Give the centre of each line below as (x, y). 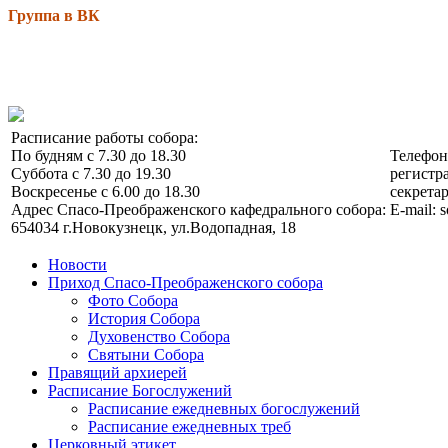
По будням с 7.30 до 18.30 (98, 155)
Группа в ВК (54, 15)
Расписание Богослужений (140, 390)
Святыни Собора (146, 354)
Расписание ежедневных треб (189, 426)
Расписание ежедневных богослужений (224, 408)
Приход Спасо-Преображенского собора (185, 282)
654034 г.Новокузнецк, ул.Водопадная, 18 (153, 227)
